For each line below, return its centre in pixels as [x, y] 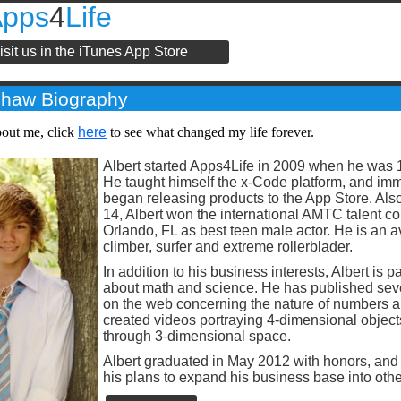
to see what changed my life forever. [210, 132]
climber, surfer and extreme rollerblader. [228, 247]
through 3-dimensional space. [197, 336]
